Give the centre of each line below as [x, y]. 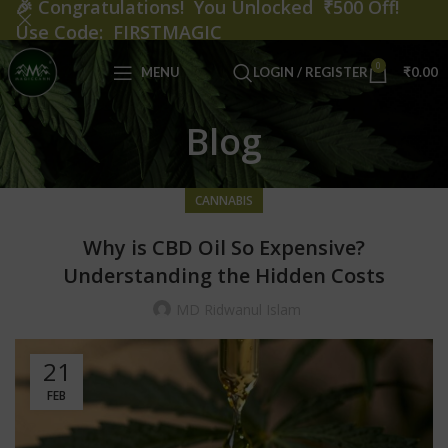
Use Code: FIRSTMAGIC [118, 32]
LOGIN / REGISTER [310, 72]
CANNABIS [224, 201]
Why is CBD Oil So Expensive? [224, 248]
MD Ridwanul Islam [238, 310]
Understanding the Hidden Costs [224, 276]
